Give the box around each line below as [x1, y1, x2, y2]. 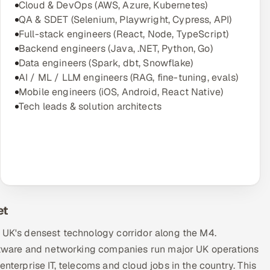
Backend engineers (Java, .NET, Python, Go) [19, 42, 213, 55]
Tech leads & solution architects [19, 100, 162, 113]
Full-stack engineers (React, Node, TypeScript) [19, 28, 229, 40]
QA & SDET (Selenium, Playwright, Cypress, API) [19, 13, 232, 26]
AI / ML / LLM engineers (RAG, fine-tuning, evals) [19, 71, 238, 84]
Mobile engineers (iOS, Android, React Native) [19, 86, 224, 98]
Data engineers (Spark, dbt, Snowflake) [19, 57, 193, 69]
